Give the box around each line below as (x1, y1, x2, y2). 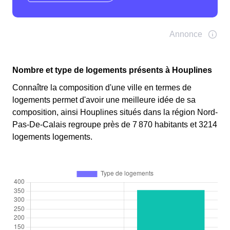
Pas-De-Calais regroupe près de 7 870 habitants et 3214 (12, 120, 217, 129)
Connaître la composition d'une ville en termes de (12, 83, 191, 92)
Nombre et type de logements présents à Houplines (12, 66, 212, 75)
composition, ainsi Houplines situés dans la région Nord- (12, 108, 218, 117)
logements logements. (12, 132, 92, 142)
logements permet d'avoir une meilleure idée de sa (12, 95, 196, 105)
